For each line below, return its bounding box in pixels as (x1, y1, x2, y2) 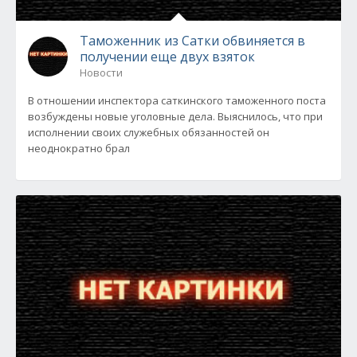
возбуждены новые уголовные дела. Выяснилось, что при (28, 109, 323, 124)
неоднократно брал (28, 141, 130, 155)
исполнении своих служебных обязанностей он (28, 125, 269, 139)
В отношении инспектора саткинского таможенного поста (28, 93, 326, 108)
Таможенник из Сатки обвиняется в (80, 32, 305, 49)
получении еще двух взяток (80, 48, 255, 65)
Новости (80, 65, 123, 80)
